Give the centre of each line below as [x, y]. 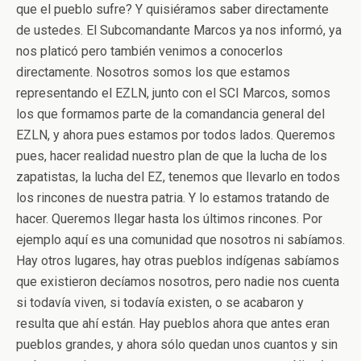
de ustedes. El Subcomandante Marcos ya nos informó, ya [179, 30]
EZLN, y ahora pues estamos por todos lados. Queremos [176, 135]
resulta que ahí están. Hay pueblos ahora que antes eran [173, 324]
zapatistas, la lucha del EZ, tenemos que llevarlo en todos [178, 177]
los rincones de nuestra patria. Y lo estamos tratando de [173, 198]
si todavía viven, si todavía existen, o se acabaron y [160, 303]
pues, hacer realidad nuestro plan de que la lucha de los [172, 156]
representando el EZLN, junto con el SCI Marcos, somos [173, 93]
